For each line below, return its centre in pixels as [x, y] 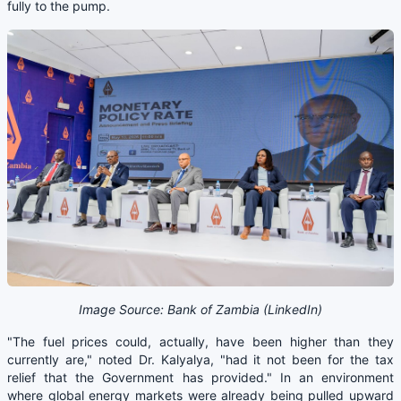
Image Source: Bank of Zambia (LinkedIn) [200, 310]
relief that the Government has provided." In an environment [200, 378]
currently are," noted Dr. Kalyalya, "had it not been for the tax [200, 360]
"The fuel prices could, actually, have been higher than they [200, 342]
